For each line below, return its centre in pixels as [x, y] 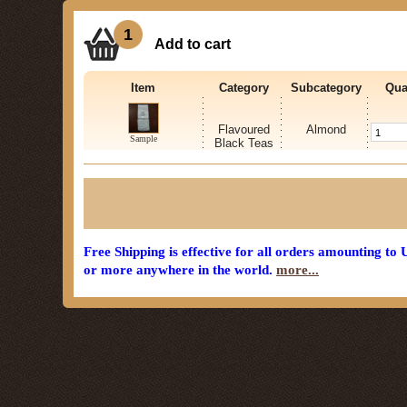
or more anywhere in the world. [180, 270]
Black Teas [243, 143]
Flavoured [243, 129]
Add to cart [193, 44]
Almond [326, 129]
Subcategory [326, 88]
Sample [143, 139]
